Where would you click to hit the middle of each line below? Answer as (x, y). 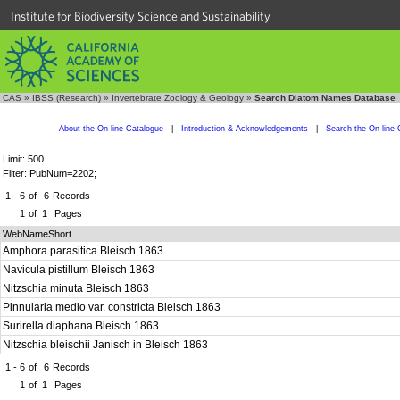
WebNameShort (37, 234)
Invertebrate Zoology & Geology (178, 98)
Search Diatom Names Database (325, 98)
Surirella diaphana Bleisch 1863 (82, 326)
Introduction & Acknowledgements (244, 129)
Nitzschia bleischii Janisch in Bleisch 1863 (107, 345)
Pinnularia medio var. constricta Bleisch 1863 (113, 307)
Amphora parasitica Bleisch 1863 (84, 251)
